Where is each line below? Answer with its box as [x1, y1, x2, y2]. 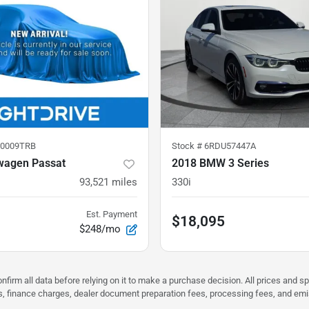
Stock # [172, 141, 204, 152]
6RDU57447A [204, 141, 256, 152]
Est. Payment [86, 209, 137, 220]
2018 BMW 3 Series [172, 157, 269, 170]
